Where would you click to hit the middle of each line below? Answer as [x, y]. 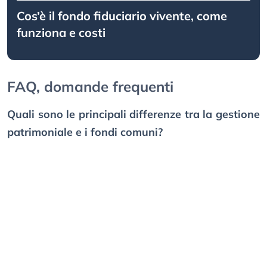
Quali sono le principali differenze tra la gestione [133, 114]
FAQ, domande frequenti [90, 87]
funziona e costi [61, 33]
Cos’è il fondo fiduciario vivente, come [122, 16]
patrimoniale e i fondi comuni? [85, 132]
